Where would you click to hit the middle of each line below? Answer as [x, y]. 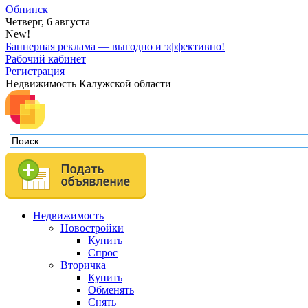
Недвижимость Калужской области [88, 83]
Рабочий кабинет [46, 58]
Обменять [111, 289]
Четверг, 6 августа [48, 21]
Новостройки [92, 228]
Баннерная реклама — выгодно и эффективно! [115, 46]
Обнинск [27, 9]
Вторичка [83, 265]
